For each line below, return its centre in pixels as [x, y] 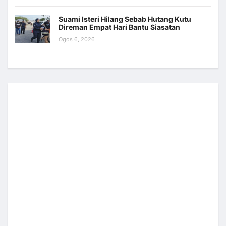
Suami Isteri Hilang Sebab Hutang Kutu [125, 19]
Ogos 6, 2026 [77, 40]
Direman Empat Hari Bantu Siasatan [119, 27]
